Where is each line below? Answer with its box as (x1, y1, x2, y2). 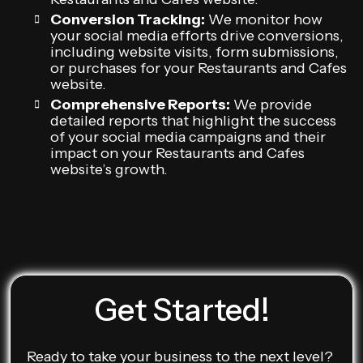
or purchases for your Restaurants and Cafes (50, 59, 347, 77)
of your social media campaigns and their (50, 128, 326, 146)
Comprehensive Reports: (50, 96, 230, 113)
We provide (230, 96, 312, 113)
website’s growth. (50, 160, 168, 178)
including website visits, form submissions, (50, 43, 339, 61)
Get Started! (93, 291, 270, 329)
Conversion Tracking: (50, 11, 205, 28)
